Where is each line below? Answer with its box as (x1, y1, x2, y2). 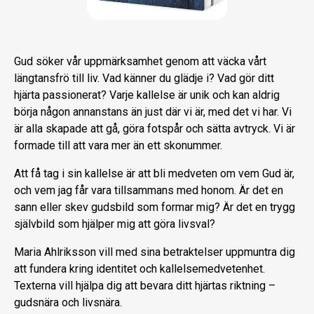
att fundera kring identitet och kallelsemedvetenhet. (14, 261, 265, 275)
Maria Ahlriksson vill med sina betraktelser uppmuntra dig (14, 245, 295, 259)
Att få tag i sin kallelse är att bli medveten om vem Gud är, (14, 166, 294, 180)
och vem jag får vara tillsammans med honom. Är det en (14, 183, 283, 197)
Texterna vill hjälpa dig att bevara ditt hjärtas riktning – (14, 278, 275, 292)
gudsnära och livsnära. (14, 295, 122, 309)
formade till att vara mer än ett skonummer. (14, 138, 222, 152)
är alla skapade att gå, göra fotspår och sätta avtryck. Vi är (14, 121, 295, 135)
